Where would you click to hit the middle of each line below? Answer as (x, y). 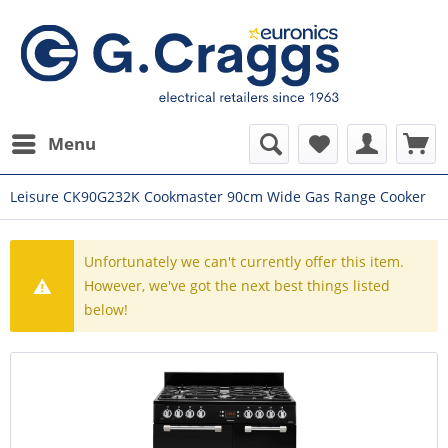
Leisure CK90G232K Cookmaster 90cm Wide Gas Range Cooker (218, 196)
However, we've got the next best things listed (237, 285)
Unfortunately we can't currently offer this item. (244, 261)
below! (106, 309)
